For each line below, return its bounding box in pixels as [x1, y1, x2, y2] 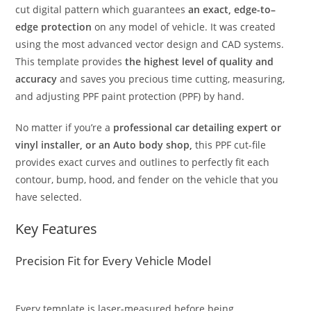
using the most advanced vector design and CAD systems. [15, 37, 285, 51]
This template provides [15, 55, 126, 68]
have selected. [15, 190, 83, 203]
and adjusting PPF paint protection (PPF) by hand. [15, 90, 245, 103]
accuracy [15, 72, 58, 85]
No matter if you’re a [15, 121, 114, 134]
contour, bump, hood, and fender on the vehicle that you [15, 173, 279, 186]
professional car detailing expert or [113, 121, 282, 134]
